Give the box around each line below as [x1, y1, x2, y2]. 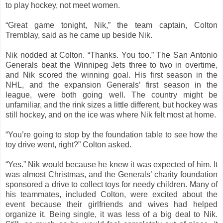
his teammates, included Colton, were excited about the [5, 190, 218, 199]
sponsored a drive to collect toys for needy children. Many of [5, 180, 218, 189]
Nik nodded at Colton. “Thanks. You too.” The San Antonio [5, 50, 218, 59]
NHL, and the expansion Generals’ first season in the [5, 80, 218, 89]
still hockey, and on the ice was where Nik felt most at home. [5, 110, 216, 119]
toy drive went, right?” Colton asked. [5, 140, 133, 149]
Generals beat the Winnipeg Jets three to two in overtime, [5, 60, 218, 69]
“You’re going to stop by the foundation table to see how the [5, 130, 218, 139]
